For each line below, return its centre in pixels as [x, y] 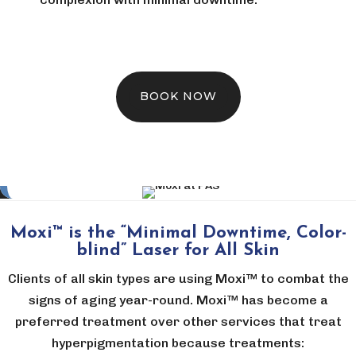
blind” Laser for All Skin [178, 250]
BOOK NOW [178, 97]
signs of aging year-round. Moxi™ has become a [178, 300]
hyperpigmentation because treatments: [178, 342]
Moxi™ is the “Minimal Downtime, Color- [178, 233]
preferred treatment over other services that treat [178, 321]
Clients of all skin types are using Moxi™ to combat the [178, 278]
